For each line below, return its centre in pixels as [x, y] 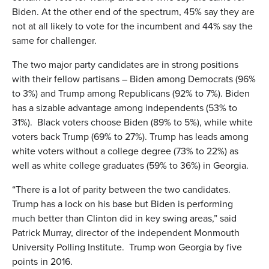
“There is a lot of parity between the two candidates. [121, 189]
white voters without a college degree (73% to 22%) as [125, 151]
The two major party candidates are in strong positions [125, 64]
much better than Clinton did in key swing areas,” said [124, 218]
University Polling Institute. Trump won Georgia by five [127, 247]
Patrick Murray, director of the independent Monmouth [126, 232]
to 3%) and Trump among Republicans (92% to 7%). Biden [131, 93]
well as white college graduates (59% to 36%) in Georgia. [130, 165]
